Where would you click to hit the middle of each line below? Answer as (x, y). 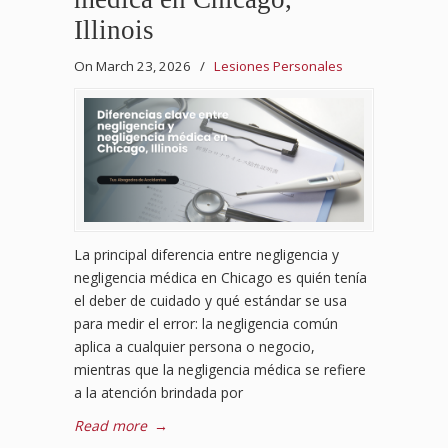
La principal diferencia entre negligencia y (206, 255)
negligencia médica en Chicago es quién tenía (220, 278)
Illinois (114, 30)
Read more (110, 426)
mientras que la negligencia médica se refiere (220, 370)
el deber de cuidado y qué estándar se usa (210, 301)
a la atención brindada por (158, 393)
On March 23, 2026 (134, 66)
